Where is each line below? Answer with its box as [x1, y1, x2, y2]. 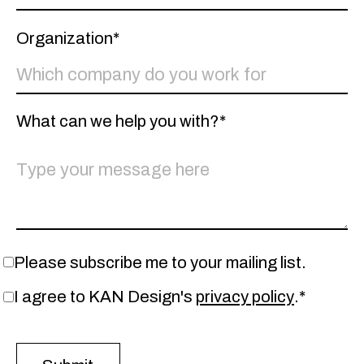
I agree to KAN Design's [13, 288, 196, 306]
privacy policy [195, 288, 294, 306]
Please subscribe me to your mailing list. [13, 253, 306, 271]
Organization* [15, 28, 119, 47]
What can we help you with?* [15, 112, 226, 131]
